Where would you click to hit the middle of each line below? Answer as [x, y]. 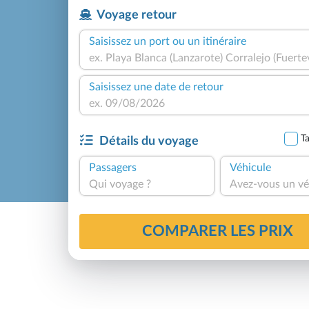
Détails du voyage [148, 141]
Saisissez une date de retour [156, 87]
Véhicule [250, 167]
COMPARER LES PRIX [217, 231]
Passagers [112, 167]
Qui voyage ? [120, 184]
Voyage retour [136, 14]
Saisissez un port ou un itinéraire [167, 41]
